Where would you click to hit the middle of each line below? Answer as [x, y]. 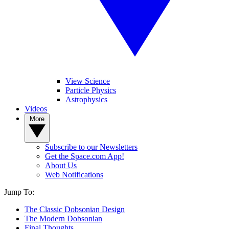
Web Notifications [74, 175]
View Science [88, 81]
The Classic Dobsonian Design [75, 209]
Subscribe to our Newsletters [91, 147]
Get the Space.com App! [85, 156]
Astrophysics [86, 99]
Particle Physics [91, 90]
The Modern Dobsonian [63, 219]
